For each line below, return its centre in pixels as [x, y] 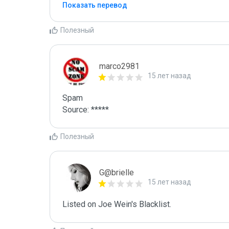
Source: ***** [86, 110]
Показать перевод [95, 5]
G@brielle [117, 173]
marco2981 [119, 66]
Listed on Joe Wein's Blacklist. [117, 204]
